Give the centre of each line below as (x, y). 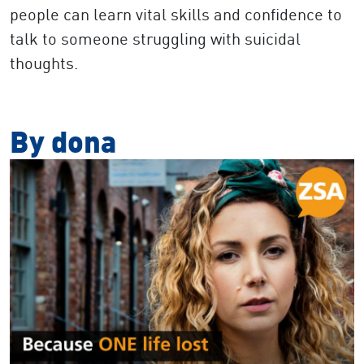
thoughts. (44, 63)
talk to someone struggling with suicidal (155, 39)
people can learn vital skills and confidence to (176, 14)
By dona (63, 141)
